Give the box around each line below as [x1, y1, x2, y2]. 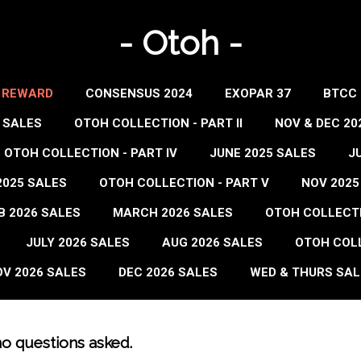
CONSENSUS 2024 [85, 86, 193, 101]
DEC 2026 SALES [118, 265, 218, 280]
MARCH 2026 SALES [112, 205, 233, 220]
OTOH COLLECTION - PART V [99, 176, 269, 190]
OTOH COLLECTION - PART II [73, 116, 243, 131]
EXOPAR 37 [225, 86, 291, 101]
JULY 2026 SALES [26, 235, 130, 250]
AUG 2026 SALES [162, 235, 263, 250]
